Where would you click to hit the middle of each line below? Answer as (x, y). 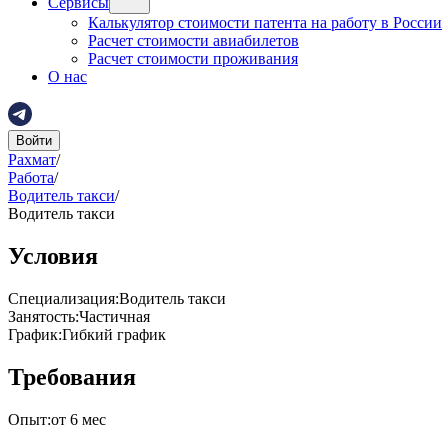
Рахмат (32, 159)
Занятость (41, 316)
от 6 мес (78, 419)
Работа (31, 177)
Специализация (61, 298)
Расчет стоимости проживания (193, 58)
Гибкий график (114, 334)
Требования (72, 376)
